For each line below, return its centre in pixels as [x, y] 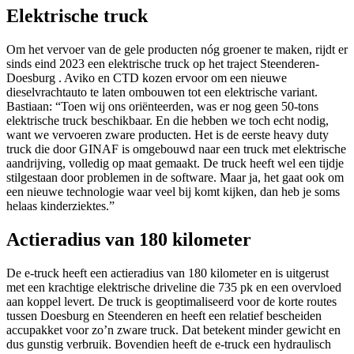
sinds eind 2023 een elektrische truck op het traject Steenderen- [163, 64]
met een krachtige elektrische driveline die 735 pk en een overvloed [174, 287]
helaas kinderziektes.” [60, 206]
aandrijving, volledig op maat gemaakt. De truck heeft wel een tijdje [175, 164]
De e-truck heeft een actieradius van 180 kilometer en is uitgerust [168, 273]
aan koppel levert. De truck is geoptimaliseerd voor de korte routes [171, 301]
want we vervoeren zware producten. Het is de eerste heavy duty [168, 135]
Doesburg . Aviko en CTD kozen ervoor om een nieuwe [147, 78]
